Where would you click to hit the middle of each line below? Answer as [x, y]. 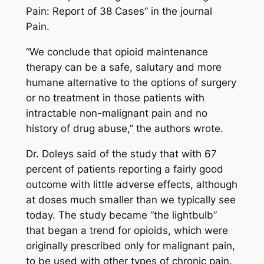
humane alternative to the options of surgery [131, 83]
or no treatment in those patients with [115, 98]
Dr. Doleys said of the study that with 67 [121, 154]
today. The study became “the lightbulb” [121, 215]
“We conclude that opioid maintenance [117, 52]
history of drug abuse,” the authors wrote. [124, 129]
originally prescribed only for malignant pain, [130, 246]
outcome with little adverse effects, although [131, 185]
